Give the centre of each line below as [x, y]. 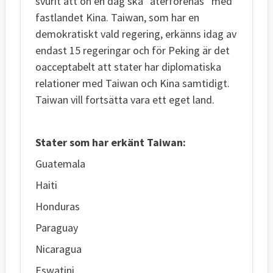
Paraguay [57, 227]
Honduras [58, 206]
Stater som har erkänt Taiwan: [111, 142]
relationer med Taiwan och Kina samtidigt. [133, 83]
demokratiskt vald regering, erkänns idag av [136, 34]
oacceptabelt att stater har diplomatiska [128, 66]
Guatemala [60, 163]
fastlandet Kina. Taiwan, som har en [117, 17]
